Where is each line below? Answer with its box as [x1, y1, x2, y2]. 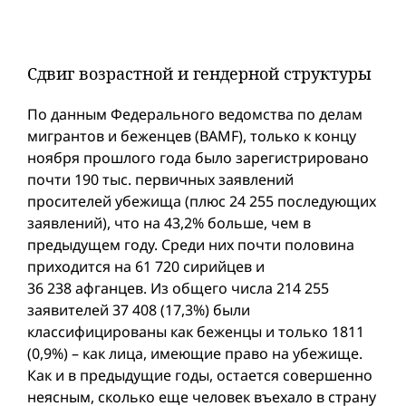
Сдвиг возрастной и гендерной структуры [27, 63, 372, 84]
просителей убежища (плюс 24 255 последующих [27, 191, 376, 211]
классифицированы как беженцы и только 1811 [27, 322, 364, 342]
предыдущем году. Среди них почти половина [27, 235, 354, 255]
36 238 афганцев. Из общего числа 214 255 [27, 278, 329, 298]
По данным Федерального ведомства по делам [27, 104, 362, 124]
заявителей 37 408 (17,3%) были [27, 300, 250, 320]
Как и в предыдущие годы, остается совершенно [27, 365, 372, 385]
